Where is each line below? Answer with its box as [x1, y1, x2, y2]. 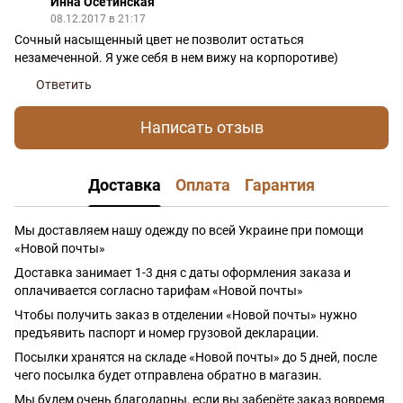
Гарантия [245, 175, 315, 195]
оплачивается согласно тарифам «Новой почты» [14, 282, 303, 298]
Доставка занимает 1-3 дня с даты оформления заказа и [14, 264, 351, 280]
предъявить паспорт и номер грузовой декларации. [14, 325, 319, 340]
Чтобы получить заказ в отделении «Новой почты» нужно [14, 307, 357, 322]
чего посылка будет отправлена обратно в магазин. [14, 367, 322, 382]
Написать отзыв [139, 118, 264, 138]
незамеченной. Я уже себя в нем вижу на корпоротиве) [14, 49, 338, 65]
